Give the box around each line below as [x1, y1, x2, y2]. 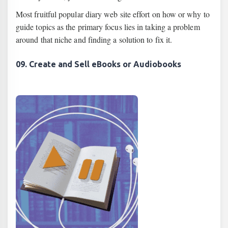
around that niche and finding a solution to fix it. [16, 34, 173, 45]
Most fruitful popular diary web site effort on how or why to [16, 9, 210, 19]
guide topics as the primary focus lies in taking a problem [16, 21, 200, 32]
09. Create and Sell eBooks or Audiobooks [16, 60, 181, 69]
